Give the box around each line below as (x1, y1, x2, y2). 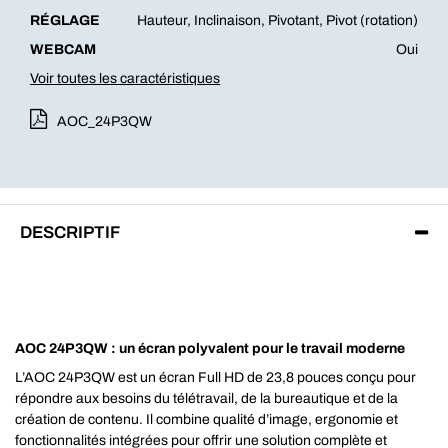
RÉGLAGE (30, 13, 100, 28)
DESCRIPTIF (20, 223, 120, 242)
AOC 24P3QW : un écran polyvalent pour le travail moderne (15, 341, 405, 356)
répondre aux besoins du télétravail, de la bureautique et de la (15, 391, 398, 406)
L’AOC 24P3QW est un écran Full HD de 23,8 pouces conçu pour (15, 370, 416, 385)
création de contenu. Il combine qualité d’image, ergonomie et (15, 412, 398, 427)
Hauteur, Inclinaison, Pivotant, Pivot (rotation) (137, 13, 418, 28)
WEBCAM (30, 42, 96, 57)
